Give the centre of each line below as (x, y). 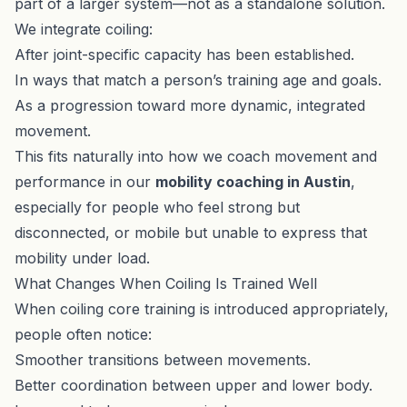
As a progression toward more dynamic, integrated (190, 105)
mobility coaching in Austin (253, 181)
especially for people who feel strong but (157, 207)
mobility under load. (82, 258)
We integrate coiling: (84, 29)
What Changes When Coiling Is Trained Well (166, 283)
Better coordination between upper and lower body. (194, 385)
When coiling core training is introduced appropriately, (202, 308)
